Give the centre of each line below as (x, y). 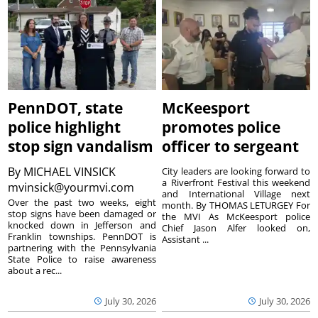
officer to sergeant (231, 147)
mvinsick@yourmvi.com (73, 188)
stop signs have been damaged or (82, 214)
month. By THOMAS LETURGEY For (236, 205)
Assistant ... (186, 240)
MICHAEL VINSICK (70, 172)
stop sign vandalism (81, 147)
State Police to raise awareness (82, 259)
